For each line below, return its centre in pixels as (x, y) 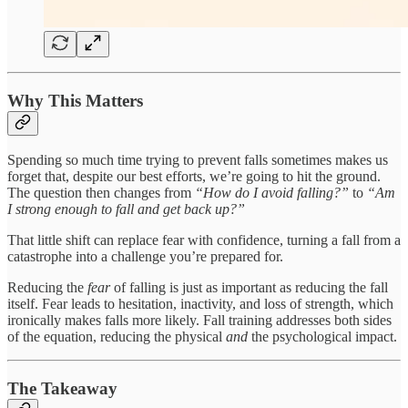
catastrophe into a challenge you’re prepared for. (145, 257)
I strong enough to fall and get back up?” (126, 209)
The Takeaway (62, 388)
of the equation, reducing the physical (117, 337)
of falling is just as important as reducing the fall (249, 288)
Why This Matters (75, 100)
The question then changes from (101, 193)
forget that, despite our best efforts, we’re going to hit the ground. (194, 177)
